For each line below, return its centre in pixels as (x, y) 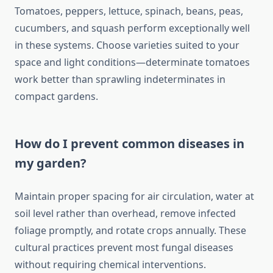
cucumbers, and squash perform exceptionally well (132, 28)
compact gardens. (56, 97)
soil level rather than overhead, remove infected (125, 214)
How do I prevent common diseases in (129, 144)
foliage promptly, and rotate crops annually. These (130, 231)
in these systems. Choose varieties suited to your (127, 45)
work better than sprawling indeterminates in (120, 80)
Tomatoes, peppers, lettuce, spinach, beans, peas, (129, 11)
